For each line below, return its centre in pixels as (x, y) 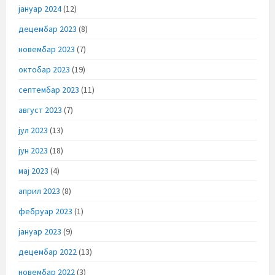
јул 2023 (33, 130)
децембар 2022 (48, 251)
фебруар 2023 (45, 211)
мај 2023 (33, 170)
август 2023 (40, 110)
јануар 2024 (40, 8)
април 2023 (39, 191)
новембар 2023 (47, 49)
